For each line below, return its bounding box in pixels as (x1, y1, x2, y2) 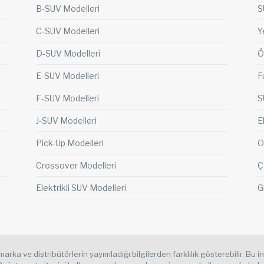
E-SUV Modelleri (36, 71, 99, 81)
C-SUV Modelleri (36, 26, 100, 37)
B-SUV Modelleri (36, 4, 100, 14)
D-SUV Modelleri (36, 48, 100, 59)
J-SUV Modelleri (36, 115, 97, 126)
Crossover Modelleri (36, 160, 116, 171)
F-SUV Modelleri (36, 93, 99, 104)
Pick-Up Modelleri (36, 138, 104, 148)
